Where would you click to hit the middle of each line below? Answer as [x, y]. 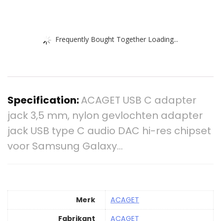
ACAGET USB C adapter [139, 100]
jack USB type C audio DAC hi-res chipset [109, 131]
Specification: [44, 100]
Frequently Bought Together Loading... [117, 39]
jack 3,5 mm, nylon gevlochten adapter [105, 116]
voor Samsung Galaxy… [65, 146]
